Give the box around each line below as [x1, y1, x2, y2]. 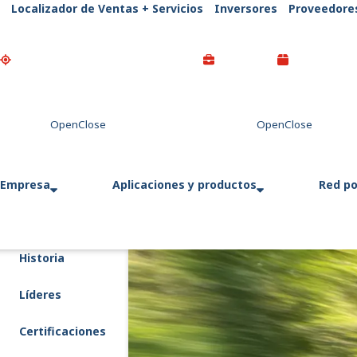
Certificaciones [19, 324, 106, 339]
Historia [19, 250, 65, 265]
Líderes [19, 287, 61, 302]
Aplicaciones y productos [112, 176, 257, 192]
